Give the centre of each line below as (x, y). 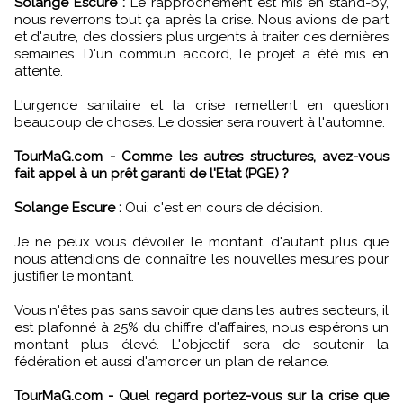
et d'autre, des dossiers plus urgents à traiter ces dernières (201, 36)
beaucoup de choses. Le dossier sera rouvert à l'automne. (200, 122)
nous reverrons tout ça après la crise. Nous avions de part (201, 19)
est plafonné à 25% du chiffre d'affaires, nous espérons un (201, 327)
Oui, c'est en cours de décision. (222, 207)
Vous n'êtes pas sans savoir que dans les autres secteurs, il (201, 310)
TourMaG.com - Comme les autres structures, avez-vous (201, 156)
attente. (39, 71)
